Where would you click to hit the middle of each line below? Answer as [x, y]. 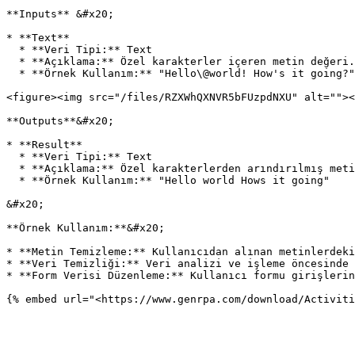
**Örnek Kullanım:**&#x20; [86, 228]
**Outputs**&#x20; [60, 121]
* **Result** [44, 145]
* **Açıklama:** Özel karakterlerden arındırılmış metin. [13, 168]
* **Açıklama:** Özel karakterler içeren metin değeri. [13, 61]
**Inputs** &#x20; [60, 14]
